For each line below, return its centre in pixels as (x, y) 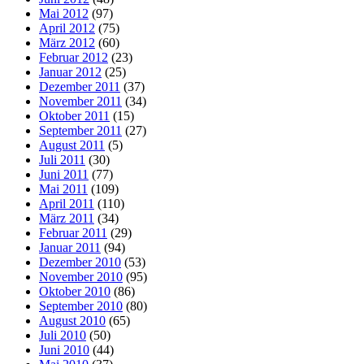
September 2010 (81, 305)
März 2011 (67, 218)
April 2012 (67, 28)
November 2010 (81, 276)
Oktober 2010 (75, 291)
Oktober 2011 (74, 115)
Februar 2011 (73, 232)
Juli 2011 (62, 159)
